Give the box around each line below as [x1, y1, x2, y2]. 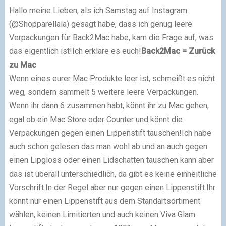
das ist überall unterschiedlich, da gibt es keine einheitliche [9, 168, 217, 179]
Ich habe [181, 128, 211, 138]
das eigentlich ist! [9, 46, 72, 56]
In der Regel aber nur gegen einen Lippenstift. [45, 182, 206, 192]
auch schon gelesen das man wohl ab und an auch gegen [9, 141, 207, 151]
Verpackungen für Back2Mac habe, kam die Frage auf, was [9, 32, 213, 42]
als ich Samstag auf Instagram [80, 5, 187, 15]
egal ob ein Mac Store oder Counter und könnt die [9, 114, 183, 124]
